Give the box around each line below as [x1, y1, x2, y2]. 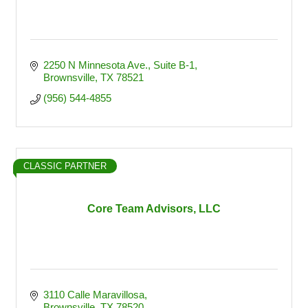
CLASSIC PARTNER [23, 161, 107, 171]
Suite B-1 [153, 59, 195, 71]
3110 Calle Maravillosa [43, 289, 144, 300]
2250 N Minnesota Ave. [43, 59, 148, 71]
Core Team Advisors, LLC [87, 203, 221, 214]
